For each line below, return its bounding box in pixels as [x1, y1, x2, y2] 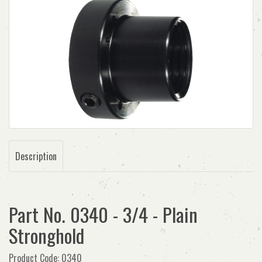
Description [15, 149, 57, 163]
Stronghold [9, 221, 84, 250]
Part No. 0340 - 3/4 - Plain [9, 200, 198, 229]
